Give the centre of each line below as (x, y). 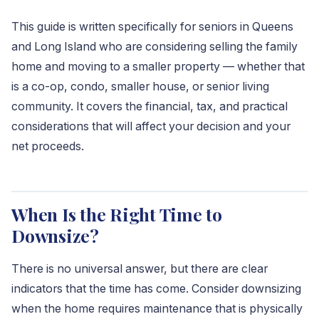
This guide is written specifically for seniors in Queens (152, 27)
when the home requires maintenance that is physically (157, 309)
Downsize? (55, 235)
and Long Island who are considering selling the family (155, 47)
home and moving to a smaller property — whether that (158, 67)
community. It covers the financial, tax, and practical (150, 106)
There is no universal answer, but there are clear (140, 269)
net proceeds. (48, 146)
